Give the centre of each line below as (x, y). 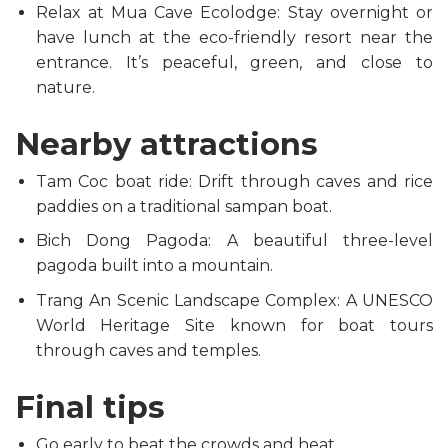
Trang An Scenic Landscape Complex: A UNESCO (234, 300)
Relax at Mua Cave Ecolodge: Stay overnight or (234, 12)
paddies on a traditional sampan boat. (183, 206)
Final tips (90, 407)
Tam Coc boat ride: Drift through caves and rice (234, 181)
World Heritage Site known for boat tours (234, 325)
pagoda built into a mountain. (154, 266)
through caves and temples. (148, 350)
